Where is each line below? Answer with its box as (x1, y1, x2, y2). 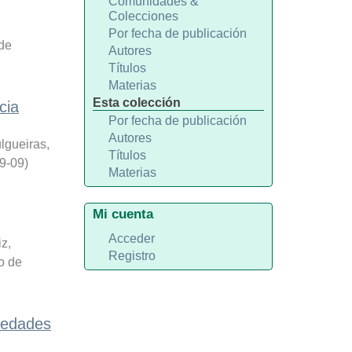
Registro (108, 249, 156, 262)
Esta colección (92, 96, 181, 109)
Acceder (108, 232, 155, 245)
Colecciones (108, 9, 178, 23)
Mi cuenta (92, 206, 153, 222)
